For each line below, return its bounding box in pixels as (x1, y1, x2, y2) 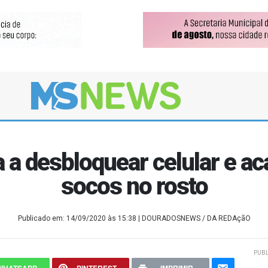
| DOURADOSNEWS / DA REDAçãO (138, 214, 251, 223)
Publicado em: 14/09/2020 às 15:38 (17, 214, 138, 223)
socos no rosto (60, 172, 208, 200)
